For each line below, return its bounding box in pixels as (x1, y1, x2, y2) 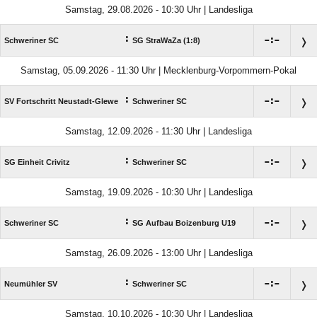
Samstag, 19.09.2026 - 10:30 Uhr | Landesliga (64, 187, 253, 198)
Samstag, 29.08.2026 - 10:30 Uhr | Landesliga (64, 4, 253, 16)
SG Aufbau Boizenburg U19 (132, 219, 236, 228)
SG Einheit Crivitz (4, 158, 70, 167)
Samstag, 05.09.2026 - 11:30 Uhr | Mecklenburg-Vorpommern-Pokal (21, 65, 296, 76)
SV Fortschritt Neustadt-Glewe (4, 97, 118, 106)
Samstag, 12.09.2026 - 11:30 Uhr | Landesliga (65, 126, 252, 137)
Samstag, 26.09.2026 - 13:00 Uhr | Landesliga (64, 248, 253, 259)
